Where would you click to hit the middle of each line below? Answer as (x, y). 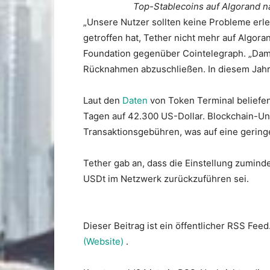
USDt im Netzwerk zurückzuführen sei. (166, 179)
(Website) (105, 241)
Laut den (103, 100)
